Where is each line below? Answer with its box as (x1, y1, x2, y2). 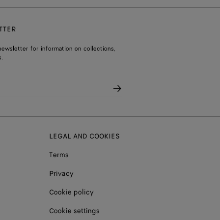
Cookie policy (49, 187, 94, 197)
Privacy (49, 168, 74, 178)
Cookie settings (49, 206, 100, 216)
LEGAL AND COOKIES (49, 131, 120, 141)
